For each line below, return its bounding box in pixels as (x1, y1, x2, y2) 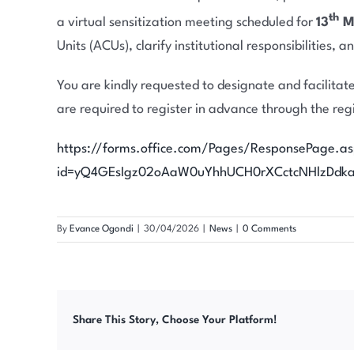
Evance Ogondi (70, 224, 134, 234)
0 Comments (243, 224, 296, 234)
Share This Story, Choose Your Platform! (73, 314, 277, 326)
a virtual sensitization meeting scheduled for (56, 16, 316, 29)
